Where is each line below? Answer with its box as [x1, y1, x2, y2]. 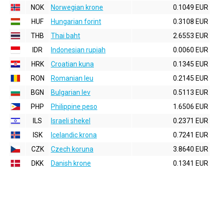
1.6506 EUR [173, 103, 208, 110]
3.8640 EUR [173, 145, 208, 153]
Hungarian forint [51, 18, 101, 25]
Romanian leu [51, 74, 93, 82]
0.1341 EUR [173, 159, 208, 167]
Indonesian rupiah [51, 46, 106, 54]
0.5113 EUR [173, 88, 208, 96]
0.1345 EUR [173, 60, 208, 68]
